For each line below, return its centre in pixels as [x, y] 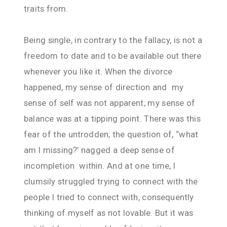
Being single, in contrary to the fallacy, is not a [113, 40]
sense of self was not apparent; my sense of [110, 103]
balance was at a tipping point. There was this [112, 118]
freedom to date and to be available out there [113, 55]
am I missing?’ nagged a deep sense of [99, 150]
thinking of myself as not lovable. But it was [109, 213]
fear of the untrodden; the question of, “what [111, 134]
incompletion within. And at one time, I [100, 165]
